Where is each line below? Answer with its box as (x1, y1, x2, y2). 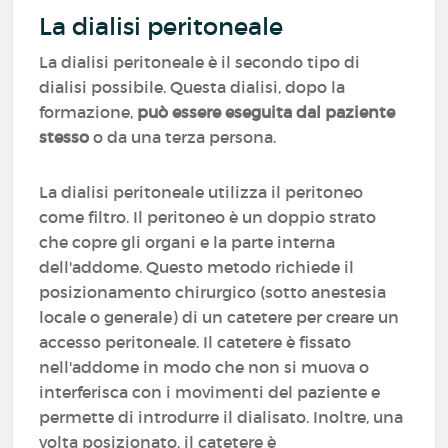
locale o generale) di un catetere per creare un (39, 307, 400, 327)
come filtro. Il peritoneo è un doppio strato (39, 207, 377, 227)
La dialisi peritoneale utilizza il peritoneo (39, 182, 364, 202)
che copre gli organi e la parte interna (39, 232, 336, 252)
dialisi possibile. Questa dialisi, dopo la (39, 77, 346, 97)
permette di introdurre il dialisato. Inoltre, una (39, 407, 404, 427)
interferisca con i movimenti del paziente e (39, 382, 381, 402)
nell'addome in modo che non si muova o (39, 357, 370, 377)
